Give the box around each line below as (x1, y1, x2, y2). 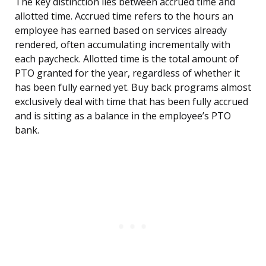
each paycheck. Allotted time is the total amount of (15, 52, 239, 66)
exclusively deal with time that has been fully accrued (15, 95, 248, 109)
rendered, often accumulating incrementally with (15, 38, 230, 52)
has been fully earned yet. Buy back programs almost (15, 81, 251, 94)
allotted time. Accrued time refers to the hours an (15, 9, 233, 23)
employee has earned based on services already (15, 24, 227, 37)
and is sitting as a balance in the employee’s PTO (15, 109, 231, 123)
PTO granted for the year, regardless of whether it (15, 66, 240, 80)
